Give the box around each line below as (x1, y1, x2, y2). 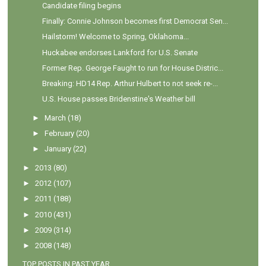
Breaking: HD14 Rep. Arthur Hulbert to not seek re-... (42, 79, 218, 88)
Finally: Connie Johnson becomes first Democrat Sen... (42, 17, 228, 26)
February (45, 129, 75, 138)
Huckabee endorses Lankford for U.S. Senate (42, 47, 198, 57)
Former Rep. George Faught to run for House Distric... (42, 63, 223, 72)
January (45, 144, 72, 154)
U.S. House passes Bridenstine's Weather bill (42, 94, 195, 104)
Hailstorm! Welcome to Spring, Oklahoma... (42, 32, 189, 42)
